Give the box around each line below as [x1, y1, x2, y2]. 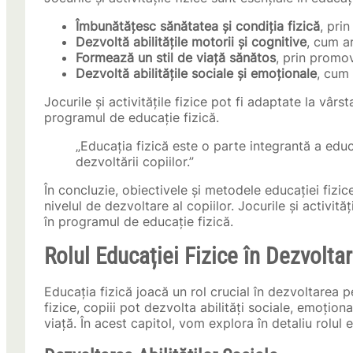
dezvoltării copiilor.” [76, 154, 194, 170]
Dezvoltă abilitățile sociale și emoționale [76, 65, 317, 82]
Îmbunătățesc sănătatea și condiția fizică [76, 18, 320, 35]
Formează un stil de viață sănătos [76, 50, 276, 66]
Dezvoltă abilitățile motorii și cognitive [76, 34, 307, 50]
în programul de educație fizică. [44, 214, 233, 230]
